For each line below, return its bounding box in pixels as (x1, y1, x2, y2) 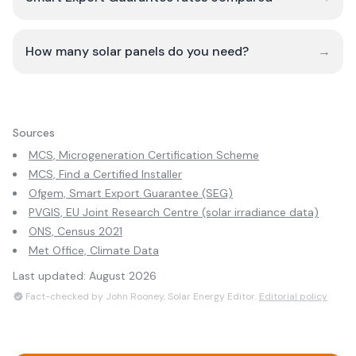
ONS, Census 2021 (29, 224, 122, 238)
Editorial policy (259, 290, 327, 303)
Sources (13, 126, 55, 140)
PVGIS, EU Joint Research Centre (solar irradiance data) (29, 205, 319, 219)
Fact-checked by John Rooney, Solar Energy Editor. (25, 290, 257, 303)
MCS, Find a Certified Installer (29, 167, 182, 181)
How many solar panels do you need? (25, 43, 249, 60)
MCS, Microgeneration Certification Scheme (29, 148, 259, 162)
